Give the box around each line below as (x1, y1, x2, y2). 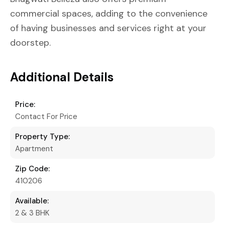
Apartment (15, 144, 53, 154)
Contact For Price (15, 111, 77, 122)
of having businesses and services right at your (10, 22, 206, 34)
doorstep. (10, 37, 51, 49)
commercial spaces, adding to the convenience (10, 8, 207, 20)
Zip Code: (15, 164, 50, 174)
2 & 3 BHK (15, 208, 49, 218)
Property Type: (15, 132, 70, 142)
